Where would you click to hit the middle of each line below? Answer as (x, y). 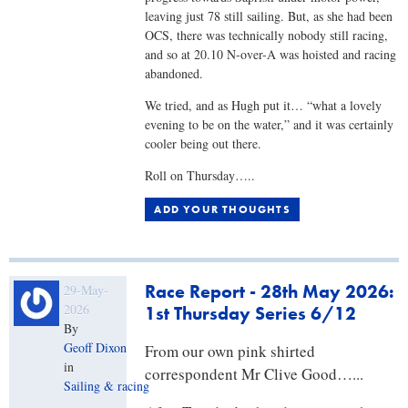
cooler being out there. (204, 144)
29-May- (86, 291)
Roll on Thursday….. (200, 176)
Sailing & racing (107, 386)
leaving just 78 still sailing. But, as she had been (269, 16)
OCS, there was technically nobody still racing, (267, 36)
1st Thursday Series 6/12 (251, 314)
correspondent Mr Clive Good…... (255, 374)
